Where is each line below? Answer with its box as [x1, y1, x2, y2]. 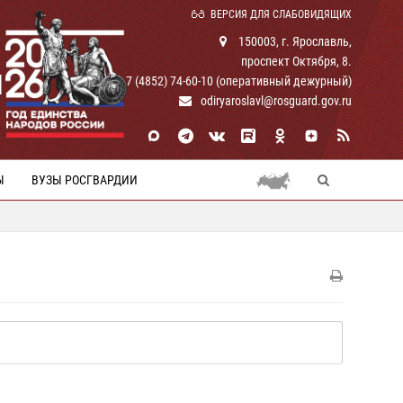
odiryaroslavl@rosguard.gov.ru [201, 94, 352, 108]
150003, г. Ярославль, [236, 34, 352, 49]
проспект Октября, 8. [241, 54, 352, 68]
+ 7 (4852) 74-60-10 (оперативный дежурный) [114, 74, 352, 88]
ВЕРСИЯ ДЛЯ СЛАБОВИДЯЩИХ [210, 8, 352, 21]
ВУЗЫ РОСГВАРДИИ [31, 173, 138, 187]
